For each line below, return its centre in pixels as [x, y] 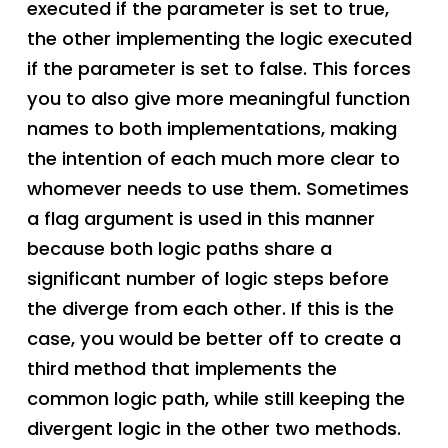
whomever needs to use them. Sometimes [217, 189]
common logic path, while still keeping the [215, 399]
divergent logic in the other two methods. [213, 429]
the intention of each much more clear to [213, 159]
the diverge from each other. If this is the [210, 309]
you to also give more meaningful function [218, 99]
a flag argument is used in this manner [200, 219]
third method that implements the [181, 369]
